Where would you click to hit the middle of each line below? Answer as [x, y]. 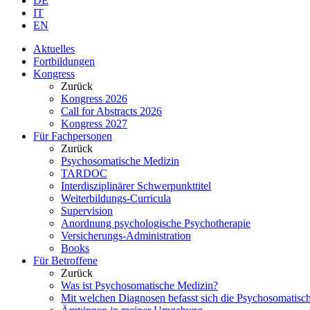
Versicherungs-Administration [126, 235]
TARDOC [84, 173]
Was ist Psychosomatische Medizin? [139, 285]
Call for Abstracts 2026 [111, 111]
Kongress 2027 [94, 123]
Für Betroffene [65, 260]
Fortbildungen [64, 61]
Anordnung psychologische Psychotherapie [156, 223]
